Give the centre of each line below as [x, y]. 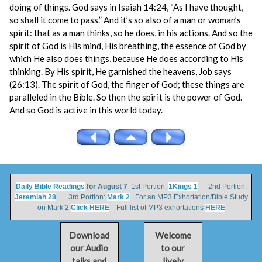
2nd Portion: [222, 187]
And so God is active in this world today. [86, 110]
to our [173, 248]
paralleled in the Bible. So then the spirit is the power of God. [126, 97]
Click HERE [90, 208]
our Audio [89, 248]
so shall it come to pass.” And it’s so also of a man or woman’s [125, 20]
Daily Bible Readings [50, 187]
